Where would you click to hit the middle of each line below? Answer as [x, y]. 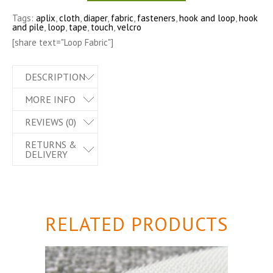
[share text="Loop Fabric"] [63, 42]
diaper [95, 18]
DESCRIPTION [55, 77]
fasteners [156, 18]
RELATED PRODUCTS [136, 224]
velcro [129, 27]
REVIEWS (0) [51, 122]
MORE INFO [50, 99]
